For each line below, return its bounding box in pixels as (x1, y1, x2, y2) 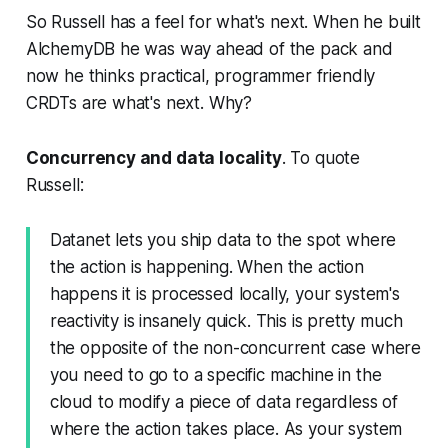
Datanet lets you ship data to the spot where (49, 230, 397, 251)
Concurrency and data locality (25, 148, 282, 169)
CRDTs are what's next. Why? (25, 93, 253, 114)
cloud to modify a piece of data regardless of (49, 392, 399, 413)
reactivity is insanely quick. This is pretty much (49, 311, 403, 332)
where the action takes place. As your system (49, 419, 403, 440)
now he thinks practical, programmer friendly (25, 66, 376, 87)
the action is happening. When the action (49, 257, 364, 278)
